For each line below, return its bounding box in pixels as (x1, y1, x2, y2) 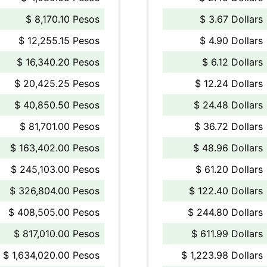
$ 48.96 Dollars (193, 142, 263, 154)
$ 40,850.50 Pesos (14, 99, 100, 111)
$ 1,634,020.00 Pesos (3, 249, 100, 261)
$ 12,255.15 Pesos (18, 35, 100, 46)
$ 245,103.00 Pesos (11, 163, 100, 175)
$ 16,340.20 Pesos (17, 56, 100, 68)
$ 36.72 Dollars (194, 120, 263, 132)
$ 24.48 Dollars (194, 99, 263, 111)
